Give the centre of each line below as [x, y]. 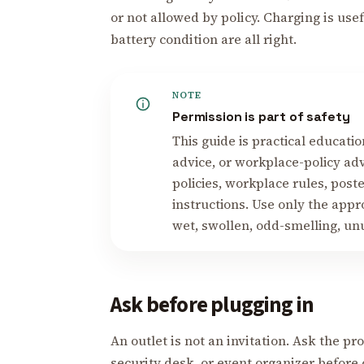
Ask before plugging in [212, 305]
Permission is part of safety [261, 117]
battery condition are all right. [204, 39]
